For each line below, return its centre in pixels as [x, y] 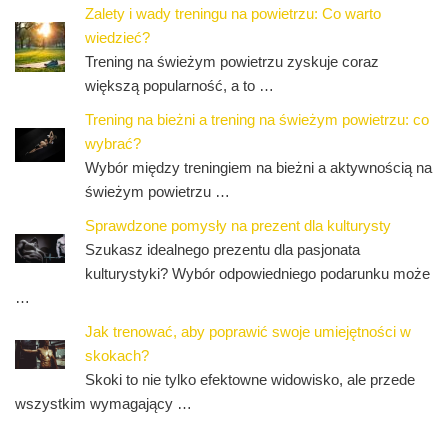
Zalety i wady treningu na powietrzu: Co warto [233, 14]
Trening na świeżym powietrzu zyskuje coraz [232, 62]
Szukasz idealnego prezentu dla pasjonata [222, 250]
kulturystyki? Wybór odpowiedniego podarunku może [257, 274]
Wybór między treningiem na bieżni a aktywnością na [258, 168]
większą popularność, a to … [179, 86]
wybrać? [113, 144]
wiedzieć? [117, 38]
